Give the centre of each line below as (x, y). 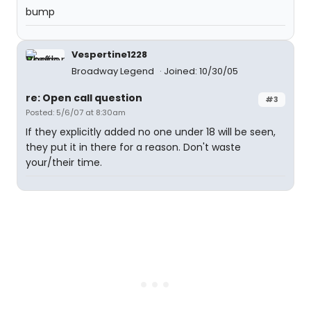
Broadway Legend (114, 71)
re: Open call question (84, 98)
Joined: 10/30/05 (201, 71)
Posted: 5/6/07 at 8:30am (76, 112)
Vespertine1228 (109, 54)
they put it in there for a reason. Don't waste (133, 147)
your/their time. (64, 162)
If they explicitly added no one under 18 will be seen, (151, 132)
